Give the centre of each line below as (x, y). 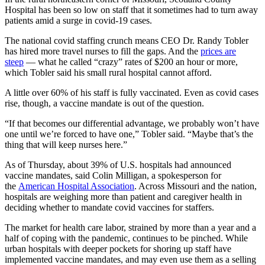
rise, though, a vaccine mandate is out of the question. (104, 103)
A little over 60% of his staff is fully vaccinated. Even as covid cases (132, 92)
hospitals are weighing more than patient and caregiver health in (123, 196)
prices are (218, 51)
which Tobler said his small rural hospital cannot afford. (108, 72)
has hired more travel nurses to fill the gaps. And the (103, 51)
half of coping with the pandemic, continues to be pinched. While (126, 238)
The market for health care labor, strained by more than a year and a (130, 227)
